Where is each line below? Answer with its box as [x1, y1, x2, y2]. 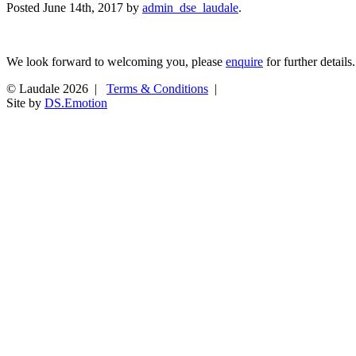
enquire [226, 54, 263, 68]
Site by [6, 95, 44, 110]
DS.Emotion [44, 95, 107, 110]
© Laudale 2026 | [6, 81, 103, 95]
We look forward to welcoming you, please [6, 54, 226, 68]
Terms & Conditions [106, 81, 208, 95]
